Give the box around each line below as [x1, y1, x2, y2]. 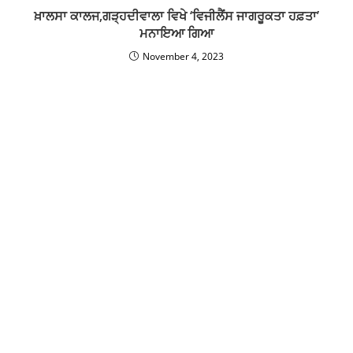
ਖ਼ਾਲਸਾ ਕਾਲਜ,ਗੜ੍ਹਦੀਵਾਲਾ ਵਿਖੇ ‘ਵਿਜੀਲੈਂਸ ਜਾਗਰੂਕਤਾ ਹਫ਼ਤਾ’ [34, 6, 319, 24]
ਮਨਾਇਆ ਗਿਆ [139, 24, 214, 42]
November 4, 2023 [143, 49, 224, 63]
